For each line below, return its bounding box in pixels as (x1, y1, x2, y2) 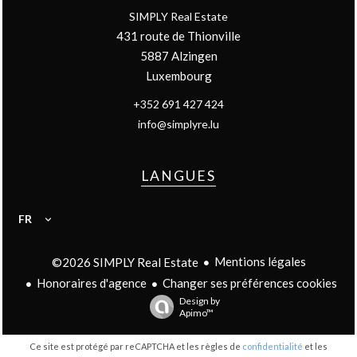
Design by (178, 295, 220, 308)
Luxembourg (145, 69, 212, 83)
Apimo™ (178, 307, 214, 320)
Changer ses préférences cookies (162, 276, 337, 291)
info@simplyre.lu (138, 117, 219, 131)
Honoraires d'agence (36, 276, 147, 291)
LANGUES (141, 167, 216, 184)
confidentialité (242, 341, 303, 352)
